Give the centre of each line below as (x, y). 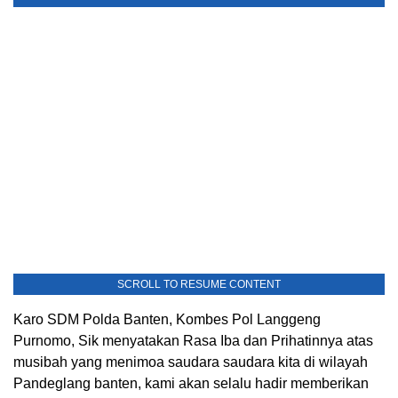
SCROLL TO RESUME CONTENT (199, 285)
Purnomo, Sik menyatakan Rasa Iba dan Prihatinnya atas (193, 341)
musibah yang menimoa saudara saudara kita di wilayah (191, 362)
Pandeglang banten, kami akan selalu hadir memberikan (191, 384)
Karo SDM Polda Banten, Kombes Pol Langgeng (167, 320)
